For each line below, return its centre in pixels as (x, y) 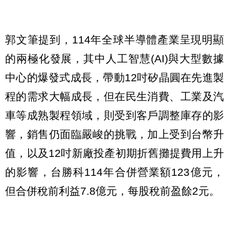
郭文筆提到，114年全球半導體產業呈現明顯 (114, 40)
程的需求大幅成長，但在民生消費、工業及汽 (114, 97)
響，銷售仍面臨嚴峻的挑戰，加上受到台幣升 (114, 134)
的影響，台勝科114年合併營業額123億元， (114, 172)
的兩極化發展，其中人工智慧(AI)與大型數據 (114, 59)
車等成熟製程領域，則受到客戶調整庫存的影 (114, 116)
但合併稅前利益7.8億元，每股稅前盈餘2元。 (112, 191)
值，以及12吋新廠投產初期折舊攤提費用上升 (114, 153)
